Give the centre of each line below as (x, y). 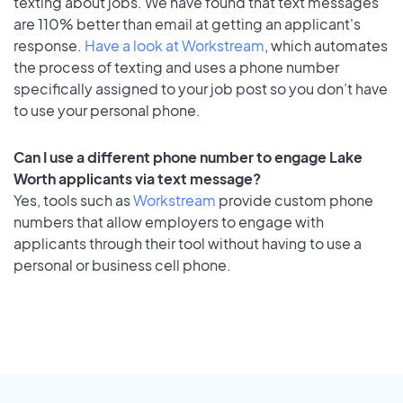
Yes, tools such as (73, 201)
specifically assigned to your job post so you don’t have (201, 88)
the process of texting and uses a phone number (176, 67)
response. (49, 45)
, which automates (326, 45)
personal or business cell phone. (122, 265)
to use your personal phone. (107, 110)
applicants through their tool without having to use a (188, 244)
